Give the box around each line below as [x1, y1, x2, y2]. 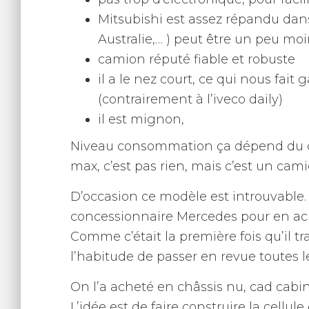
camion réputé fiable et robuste [98, 52, 295, 67]
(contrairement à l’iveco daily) [98, 92, 283, 107]
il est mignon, [98, 112, 184, 127]
